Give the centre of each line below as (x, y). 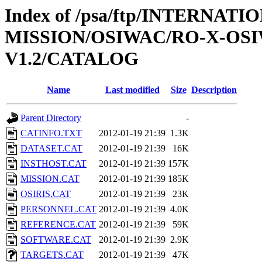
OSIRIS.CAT (46, 194)
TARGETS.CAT (52, 255)
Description (214, 90)
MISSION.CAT (50, 179)
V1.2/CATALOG (72, 58)
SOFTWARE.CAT (56, 240)
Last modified (132, 90)
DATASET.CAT (51, 149)
